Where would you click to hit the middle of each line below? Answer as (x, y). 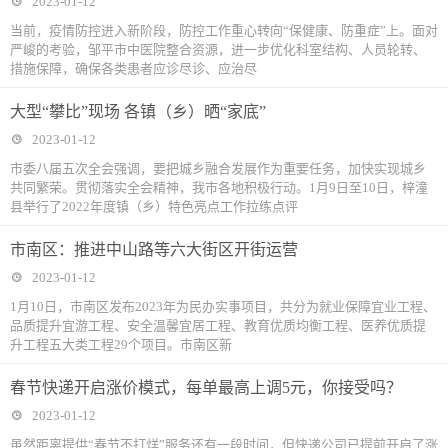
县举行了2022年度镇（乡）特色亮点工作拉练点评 (154, 207)
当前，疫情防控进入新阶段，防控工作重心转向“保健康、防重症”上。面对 (224, 31)
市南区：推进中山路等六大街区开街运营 (154, 250)
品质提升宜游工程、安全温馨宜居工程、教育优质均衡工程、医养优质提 (218, 326)
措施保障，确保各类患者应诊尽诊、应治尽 (133, 69)
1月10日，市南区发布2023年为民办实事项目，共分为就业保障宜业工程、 (223, 307)
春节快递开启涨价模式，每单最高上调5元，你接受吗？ (206, 388)
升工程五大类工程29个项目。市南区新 (121, 345)
